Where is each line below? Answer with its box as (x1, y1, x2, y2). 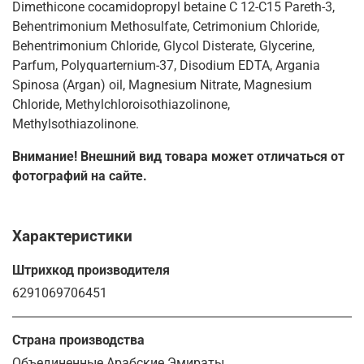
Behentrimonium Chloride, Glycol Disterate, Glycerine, (12, 37, 314, 54)
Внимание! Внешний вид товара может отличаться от (12, 148, 344, 164)
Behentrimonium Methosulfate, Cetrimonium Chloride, (12, 18, 319, 34)
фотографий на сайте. (12, 167, 147, 184)
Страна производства (12, 331, 145, 348)
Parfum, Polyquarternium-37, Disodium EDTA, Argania (12, 57, 320, 73)
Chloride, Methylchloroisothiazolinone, (12, 96, 230, 112)
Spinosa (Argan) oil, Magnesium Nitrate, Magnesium (12, 76, 312, 93)
